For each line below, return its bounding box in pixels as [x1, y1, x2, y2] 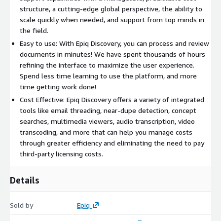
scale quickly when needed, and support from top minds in [20, 15, 204, 24]
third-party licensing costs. [20, 149, 103, 158]
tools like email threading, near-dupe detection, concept [20, 106, 196, 114]
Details [10, 174, 39, 185]
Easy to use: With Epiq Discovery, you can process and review [20, 38, 209, 47]
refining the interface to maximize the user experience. [20, 60, 194, 69]
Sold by [10, 200, 33, 209]
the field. [20, 26, 48, 35]
